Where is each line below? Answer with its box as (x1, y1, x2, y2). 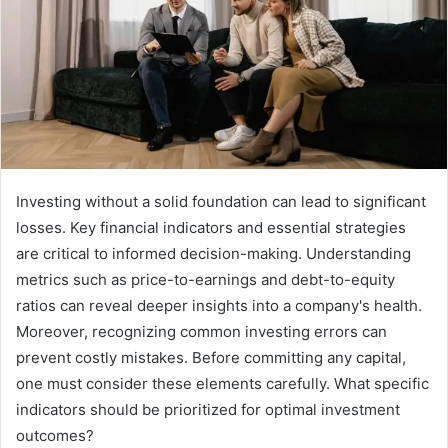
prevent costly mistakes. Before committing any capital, (16, 348, 406, 368)
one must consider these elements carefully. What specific (16, 374, 429, 394)
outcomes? (16, 426, 94, 446)
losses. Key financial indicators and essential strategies (16, 218, 406, 238)
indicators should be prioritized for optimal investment (16, 400, 400, 420)
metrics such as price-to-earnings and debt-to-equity (16, 270, 395, 290)
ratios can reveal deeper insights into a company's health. (16, 296, 422, 316)
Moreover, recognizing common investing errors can (16, 322, 387, 342)
